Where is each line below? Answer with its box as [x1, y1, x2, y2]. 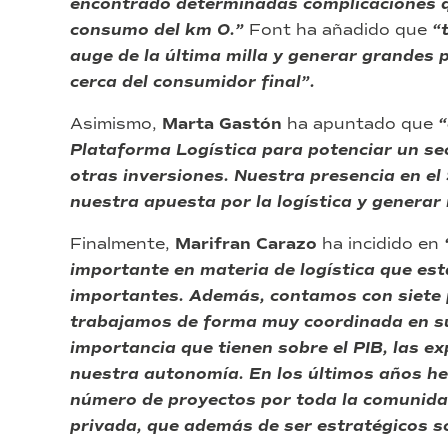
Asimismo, [70, 114, 157, 134]
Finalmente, [70, 234, 175, 254]
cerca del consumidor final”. [70, 72, 315, 93]
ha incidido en [322, 234, 444, 254]
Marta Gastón [157, 114, 287, 135]
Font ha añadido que [244, 20, 427, 40]
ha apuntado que [287, 114, 438, 134]
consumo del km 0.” [70, 20, 244, 41]
